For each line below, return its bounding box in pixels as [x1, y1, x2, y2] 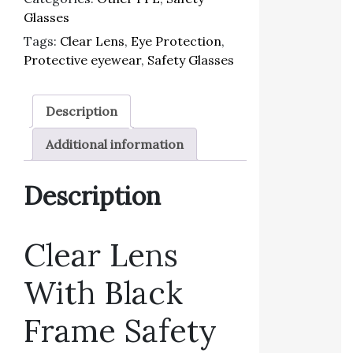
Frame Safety [24, 310, 217, 351]
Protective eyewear [24, 51, 141, 68]
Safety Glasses [147, 51, 234, 68]
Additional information [46, 136, 184, 152]
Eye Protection [131, 32, 221, 49]
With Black [24, 272, 183, 313]
